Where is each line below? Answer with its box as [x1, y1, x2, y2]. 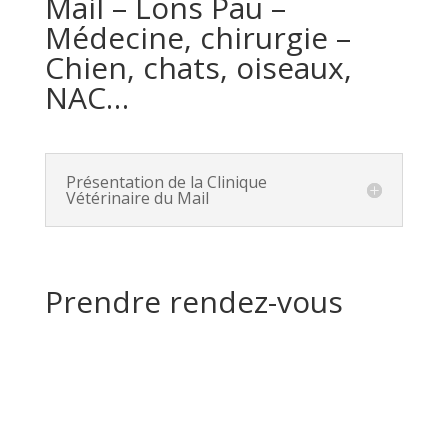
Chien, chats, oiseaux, [44, 46, 352, 88]
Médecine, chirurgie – [44, 16, 351, 58]
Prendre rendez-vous [44, 280, 343, 322]
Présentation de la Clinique [65, 170, 267, 193]
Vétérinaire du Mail [65, 186, 209, 209]
